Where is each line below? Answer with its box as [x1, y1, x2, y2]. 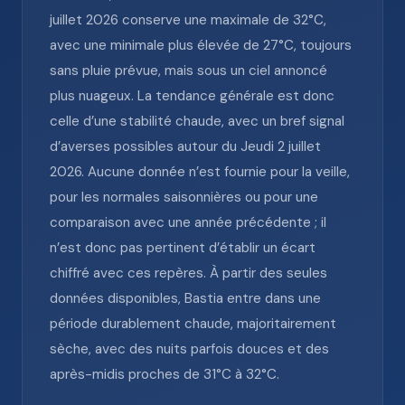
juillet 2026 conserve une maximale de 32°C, [50, 11, 326, 29]
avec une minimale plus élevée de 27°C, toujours [50, 36, 352, 54]
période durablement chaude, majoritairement [50, 315, 336, 333]
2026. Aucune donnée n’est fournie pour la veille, [50, 163, 350, 181]
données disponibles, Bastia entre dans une [50, 289, 321, 307]
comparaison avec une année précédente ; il [50, 213, 326, 231]
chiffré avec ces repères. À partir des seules [50, 264, 327, 282]
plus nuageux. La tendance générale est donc [50, 87, 334, 105]
